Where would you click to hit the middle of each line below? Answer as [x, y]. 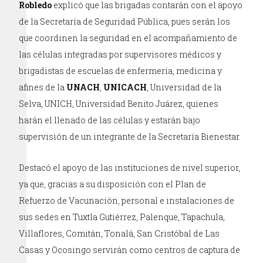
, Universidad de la [184, 87]
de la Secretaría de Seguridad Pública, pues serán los [125, 21]
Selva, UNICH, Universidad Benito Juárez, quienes [119, 103]
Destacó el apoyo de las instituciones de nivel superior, [130, 167]
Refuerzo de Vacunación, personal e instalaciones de [127, 200]
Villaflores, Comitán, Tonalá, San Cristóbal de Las [119, 233]
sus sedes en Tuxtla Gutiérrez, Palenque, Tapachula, [122, 217]
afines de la [43, 87]
